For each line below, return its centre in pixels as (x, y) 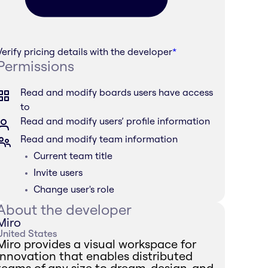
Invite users (58, 173)
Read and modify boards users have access (117, 92)
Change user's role (74, 189)
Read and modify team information (99, 139)
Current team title (73, 156)
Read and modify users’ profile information (115, 121)
